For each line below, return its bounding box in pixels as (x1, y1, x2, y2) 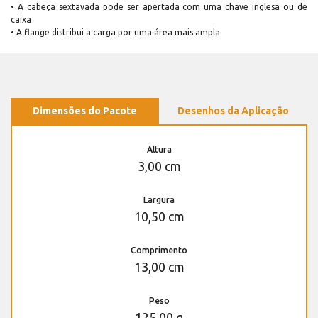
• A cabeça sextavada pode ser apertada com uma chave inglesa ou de (11, 1, 307, 11)
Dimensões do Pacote (33, 104, 137, 116)
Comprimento (131, 245, 187, 255)
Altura (146, 144, 172, 154)
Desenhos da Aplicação (177, 104, 289, 116)
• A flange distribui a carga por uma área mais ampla (11, 27, 220, 37)
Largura (143, 194, 175, 204)
